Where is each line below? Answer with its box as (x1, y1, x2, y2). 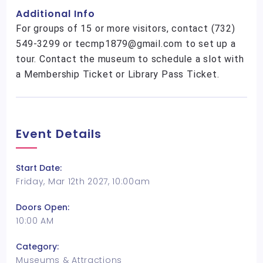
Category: (16, 241, 59, 252)
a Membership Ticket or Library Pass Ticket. (16, 69, 220, 80)
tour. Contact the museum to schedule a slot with (16, 53, 244, 65)
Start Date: (16, 162, 62, 174)
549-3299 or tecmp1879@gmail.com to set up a (16, 38, 236, 49)
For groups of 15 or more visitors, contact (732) (16, 23, 235, 34)
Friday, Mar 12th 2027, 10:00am (16, 176, 150, 187)
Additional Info (16, 7, 96, 21)
